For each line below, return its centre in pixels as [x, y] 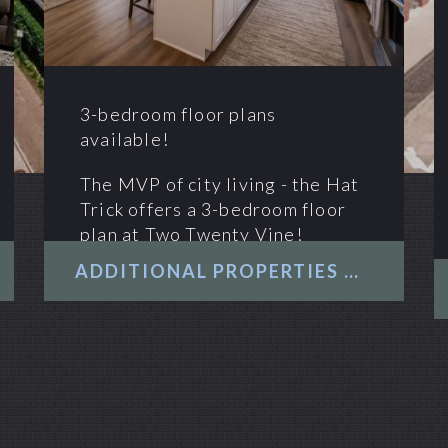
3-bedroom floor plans [178, 114]
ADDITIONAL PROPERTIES [350, 271]
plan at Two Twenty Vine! [191, 234]
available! [124, 139]
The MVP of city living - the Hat [220, 184]
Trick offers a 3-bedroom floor [213, 209]
